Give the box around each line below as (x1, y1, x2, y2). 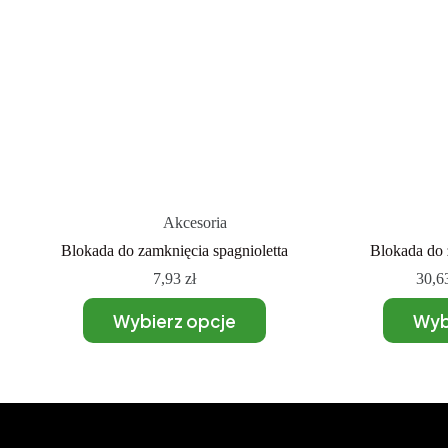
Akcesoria (162, 214, 227, 232)
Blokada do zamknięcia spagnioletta (61, 242, 289, 260)
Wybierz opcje (113, 309, 237, 332)
